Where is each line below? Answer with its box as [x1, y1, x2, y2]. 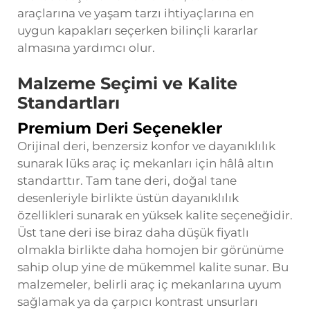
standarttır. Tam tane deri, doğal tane [17, 173, 237, 188]
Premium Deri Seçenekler [17, 118, 222, 138]
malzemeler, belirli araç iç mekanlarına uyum [17, 277, 282, 291]
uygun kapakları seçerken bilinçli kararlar [17, 23, 258, 37]
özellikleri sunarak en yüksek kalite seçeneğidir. [17, 208, 293, 222]
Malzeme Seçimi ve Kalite [17, 73, 237, 93]
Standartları [17, 92, 120, 113]
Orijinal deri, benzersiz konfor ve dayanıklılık [17, 138, 275, 153]
